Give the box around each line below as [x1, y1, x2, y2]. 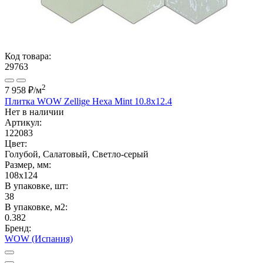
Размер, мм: [5, 159, 51, 170]
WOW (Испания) [5, 233, 73, 244]
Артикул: [5, 117, 42, 127]
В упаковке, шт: [5, 180, 68, 191]
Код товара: [5, 50, 51, 61]
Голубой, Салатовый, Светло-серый [5, 149, 149, 159]
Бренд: [5, 222, 31, 233]
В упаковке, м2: [5, 201, 68, 212]
